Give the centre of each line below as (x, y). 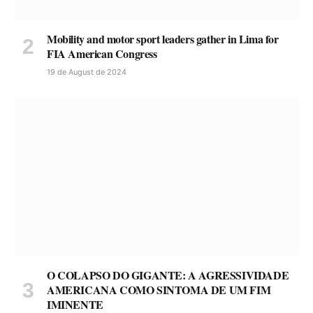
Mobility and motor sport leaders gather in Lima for (163, 39)
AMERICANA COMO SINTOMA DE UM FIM (159, 290)
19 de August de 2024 (87, 72)
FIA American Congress (102, 54)
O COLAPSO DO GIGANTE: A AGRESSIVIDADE (168, 275)
